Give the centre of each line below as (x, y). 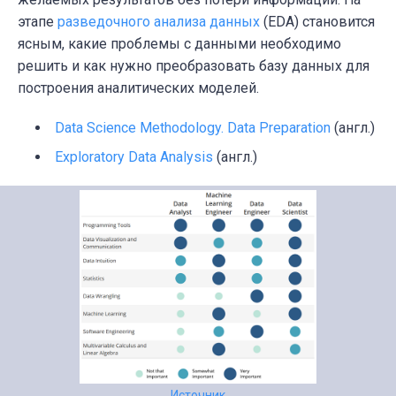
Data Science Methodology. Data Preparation (193, 128)
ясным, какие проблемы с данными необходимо (179, 44)
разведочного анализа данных (159, 22)
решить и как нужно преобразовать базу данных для (194, 66)
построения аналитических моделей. (138, 88)
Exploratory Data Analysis (134, 157)
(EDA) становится (317, 22)
